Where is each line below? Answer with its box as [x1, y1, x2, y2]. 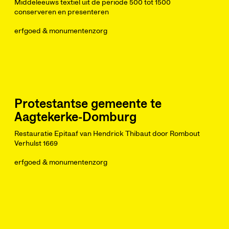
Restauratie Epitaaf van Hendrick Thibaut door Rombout [14, 130, 200, 138]
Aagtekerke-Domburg [14, 111, 136, 124]
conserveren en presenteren [14, 9, 109, 16]
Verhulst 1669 [14, 140, 58, 147]
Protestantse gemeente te [14, 98, 162, 110]
